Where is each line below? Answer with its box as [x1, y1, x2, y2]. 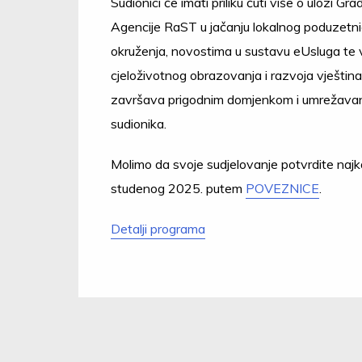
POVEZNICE [246, 180, 319, 196]
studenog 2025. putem [111, 180, 246, 196]
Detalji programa [111, 221, 205, 237]
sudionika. [111, 116, 166, 132]
